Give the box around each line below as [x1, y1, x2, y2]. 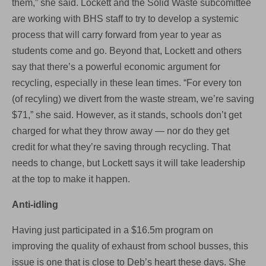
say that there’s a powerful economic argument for [12, 61, 220, 72]
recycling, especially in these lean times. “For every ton [12, 77, 242, 88]
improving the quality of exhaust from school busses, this [12, 240, 248, 251]
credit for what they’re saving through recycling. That [12, 141, 230, 152]
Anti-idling [12, 199, 58, 210]
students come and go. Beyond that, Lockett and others [12, 45, 242, 56]
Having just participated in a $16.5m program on [12, 224, 213, 235]
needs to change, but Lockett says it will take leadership [12, 157, 245, 168]
